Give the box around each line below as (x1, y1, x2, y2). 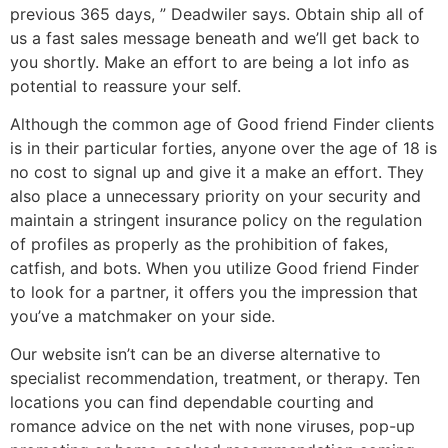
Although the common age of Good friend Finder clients (10, 113, 434, 134)
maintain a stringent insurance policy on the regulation (10, 209, 422, 230)
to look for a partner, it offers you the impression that (10, 281, 418, 302)
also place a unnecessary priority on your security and (10, 185, 421, 206)
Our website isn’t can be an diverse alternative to (10, 344, 381, 365)
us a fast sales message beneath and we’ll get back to (10, 27, 420, 48)
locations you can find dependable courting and (10, 392, 374, 413)
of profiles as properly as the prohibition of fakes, (10, 233, 388, 254)
